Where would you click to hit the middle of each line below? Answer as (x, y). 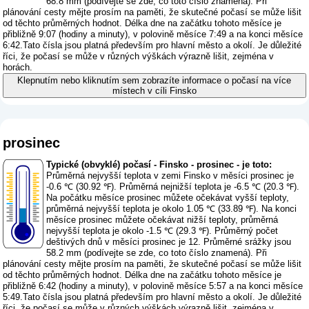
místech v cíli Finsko (154, 91)
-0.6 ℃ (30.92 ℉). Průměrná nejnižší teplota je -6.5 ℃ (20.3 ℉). (173, 186)
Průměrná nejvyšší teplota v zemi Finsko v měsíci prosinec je (170, 175)
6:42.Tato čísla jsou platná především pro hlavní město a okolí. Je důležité (152, 46)
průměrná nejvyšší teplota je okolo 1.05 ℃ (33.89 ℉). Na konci (172, 208)
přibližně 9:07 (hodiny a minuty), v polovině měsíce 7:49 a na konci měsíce (153, 34)
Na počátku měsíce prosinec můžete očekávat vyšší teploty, (168, 197)
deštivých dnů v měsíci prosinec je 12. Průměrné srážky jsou (169, 241)
